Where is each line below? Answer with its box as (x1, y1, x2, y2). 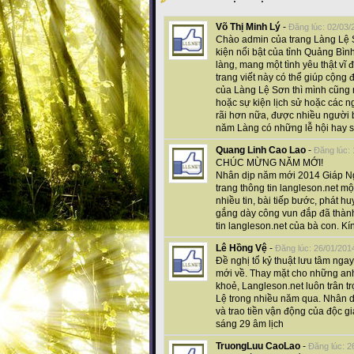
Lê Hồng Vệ (216, 243, 267, 254)
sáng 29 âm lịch (216, 318, 284, 330)
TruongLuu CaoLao (216, 341, 300, 352)
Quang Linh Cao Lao (216, 145, 306, 156)
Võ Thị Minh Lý (216, 21, 281, 33)
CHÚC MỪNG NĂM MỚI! (216, 157, 323, 169)
